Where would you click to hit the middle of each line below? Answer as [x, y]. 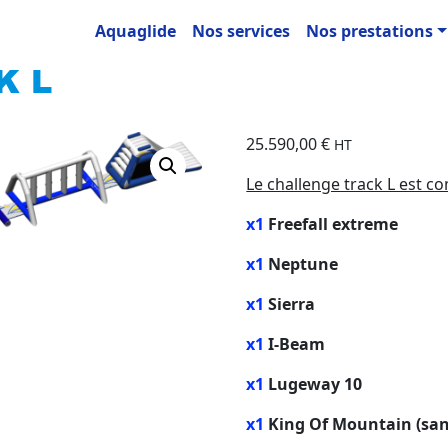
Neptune [301, 264]
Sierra [290, 304]
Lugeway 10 [313, 384]
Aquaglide [135, 31]
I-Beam [295, 344]
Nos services [240, 31]
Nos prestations [369, 31]
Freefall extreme [331, 224]
